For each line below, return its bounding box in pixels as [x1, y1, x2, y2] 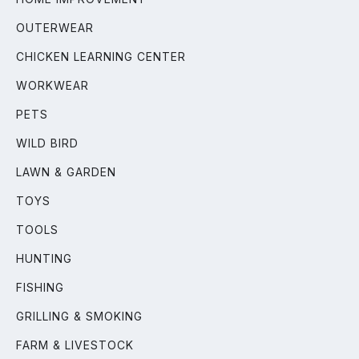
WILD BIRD [16, 135, 79, 150]
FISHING [16, 280, 64, 294]
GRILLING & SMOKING [16, 309, 143, 323]
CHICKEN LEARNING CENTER [16, 49, 186, 63]
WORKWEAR [16, 78, 89, 92]
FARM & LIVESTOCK [16, 337, 134, 352]
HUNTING [16, 251, 72, 265]
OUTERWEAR [16, 20, 94, 34]
